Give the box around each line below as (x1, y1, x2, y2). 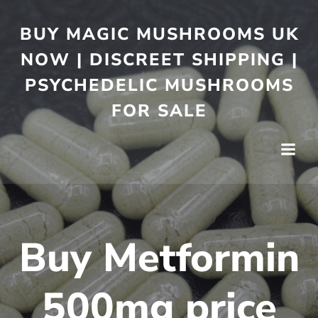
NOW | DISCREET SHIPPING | (20, 48, 298, 71)
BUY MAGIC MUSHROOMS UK (19, 23, 299, 45)
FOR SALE (111, 99, 207, 122)
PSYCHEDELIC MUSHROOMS (24, 74, 294, 97)
